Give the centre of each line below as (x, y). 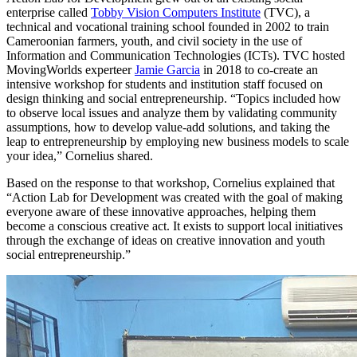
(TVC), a (285, 12)
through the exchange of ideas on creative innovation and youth (166, 240)
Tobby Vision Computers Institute (176, 12)
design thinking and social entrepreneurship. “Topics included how (174, 98)
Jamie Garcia (167, 69)
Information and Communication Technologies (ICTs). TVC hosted (176, 55)
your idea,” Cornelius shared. (81, 155)
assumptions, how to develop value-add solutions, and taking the (168, 127)
